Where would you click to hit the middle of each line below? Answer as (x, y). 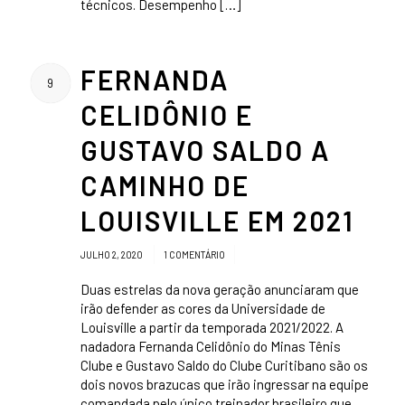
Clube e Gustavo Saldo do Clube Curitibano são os (224, 365)
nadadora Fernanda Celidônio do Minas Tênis (210, 346)
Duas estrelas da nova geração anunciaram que (219, 289)
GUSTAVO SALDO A (205, 150)
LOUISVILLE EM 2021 (217, 220)
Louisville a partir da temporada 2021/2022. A (212, 327)
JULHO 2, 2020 (112, 254)
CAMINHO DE (165, 185)
